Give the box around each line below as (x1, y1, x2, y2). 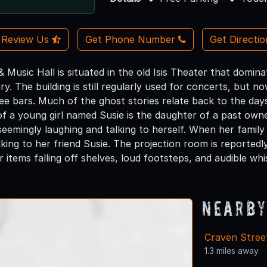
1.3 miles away (204, 245, 259, 256)
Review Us (1, 33, 52, 45)
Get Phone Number (85, 33, 175, 45)
